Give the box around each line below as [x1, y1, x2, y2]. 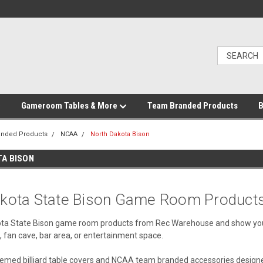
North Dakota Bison [90, 130, 150, 138]
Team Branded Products [147, 100, 238, 111]
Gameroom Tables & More [21, 100, 119, 111]
